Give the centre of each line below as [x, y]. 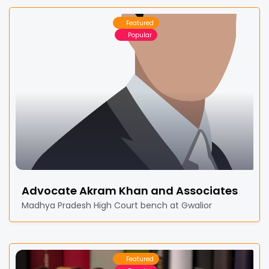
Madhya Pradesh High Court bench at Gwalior [117, 205]
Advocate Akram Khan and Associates [130, 191]
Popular [140, 35]
